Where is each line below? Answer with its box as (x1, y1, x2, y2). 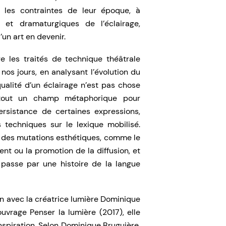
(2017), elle (96, 207, 141, 218)
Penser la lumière (30, 207, 96, 218)
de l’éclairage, (85, 18, 140, 29)
